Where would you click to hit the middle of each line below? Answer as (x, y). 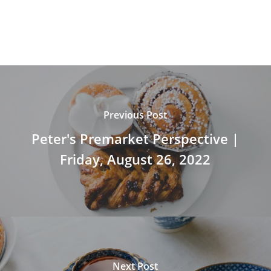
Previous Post (135, 115)
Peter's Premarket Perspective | (135, 139)
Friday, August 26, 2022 (135, 159)
